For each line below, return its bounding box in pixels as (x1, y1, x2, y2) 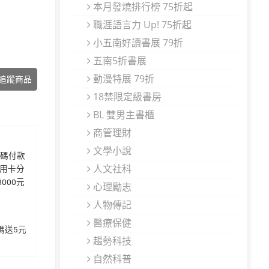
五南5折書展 (91, 54, 147, 67)
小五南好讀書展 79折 (91, 36, 183, 49)
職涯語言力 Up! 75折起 (91, 18, 192, 31)
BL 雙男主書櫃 (91, 108, 154, 121)
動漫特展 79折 (91, 72, 154, 85)
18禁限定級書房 (91, 90, 162, 103)
